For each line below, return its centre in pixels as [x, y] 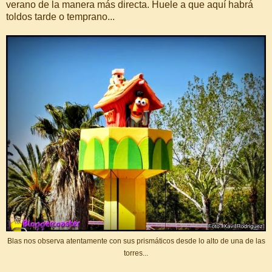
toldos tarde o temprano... [60, 17]
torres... [136, 253]
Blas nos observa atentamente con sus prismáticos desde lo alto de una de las [136, 241]
